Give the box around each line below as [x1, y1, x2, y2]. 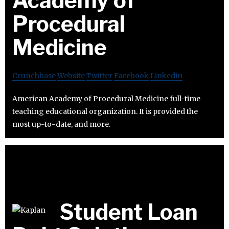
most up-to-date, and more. [12, 119, 110, 129]
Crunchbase [12, 71, 56, 80]
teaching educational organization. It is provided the [12, 106, 198, 116]
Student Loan [60, 198, 198, 225]
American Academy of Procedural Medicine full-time [12, 94, 200, 103]
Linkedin [150, 71, 182, 80]
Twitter [86, 71, 112, 80]
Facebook [114, 71, 149, 80]
